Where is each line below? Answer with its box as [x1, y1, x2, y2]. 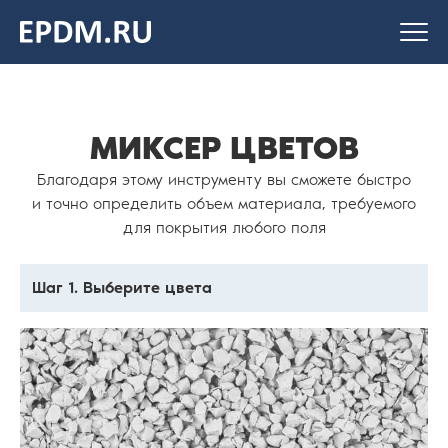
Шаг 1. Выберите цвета [32, 278, 212, 297]
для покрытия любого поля [122, 218, 326, 237]
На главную [19, 32, 106, 52]
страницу [19, 56, 89, 76]
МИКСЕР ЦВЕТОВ [89, 129, 359, 167]
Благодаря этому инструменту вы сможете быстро [37, 170, 411, 189]
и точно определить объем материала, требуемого [32, 194, 416, 213]
